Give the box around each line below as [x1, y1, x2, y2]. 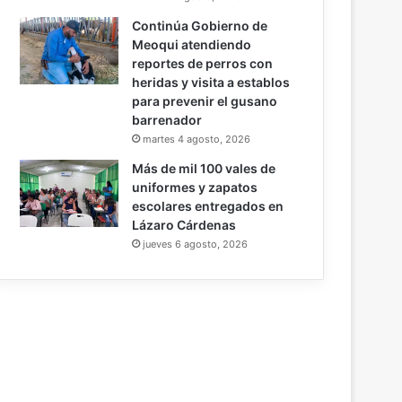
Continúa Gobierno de [132, 18, 268, 34]
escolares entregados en [132, 198, 284, 214]
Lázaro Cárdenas [132, 217, 237, 233]
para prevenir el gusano [132, 93, 278, 109]
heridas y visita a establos [132, 74, 291, 91]
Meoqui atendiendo [132, 37, 252, 53]
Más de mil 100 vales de [132, 161, 276, 177]
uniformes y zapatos [132, 179, 258, 196]
